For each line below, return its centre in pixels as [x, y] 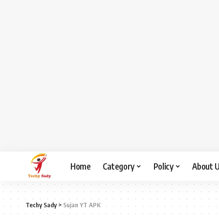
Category [118, 166]
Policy [163, 166]
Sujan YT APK [82, 205]
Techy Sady [41, 205]
